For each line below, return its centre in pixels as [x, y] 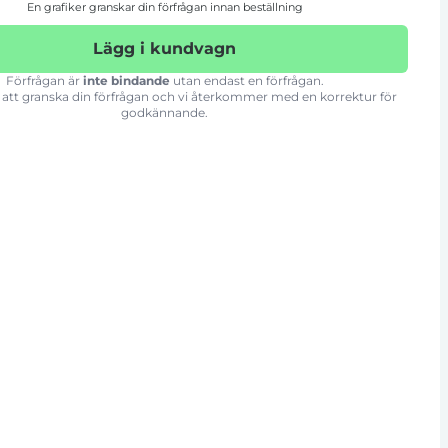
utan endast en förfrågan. [246, 80]
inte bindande [126, 80]
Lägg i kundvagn [164, 48]
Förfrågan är [44, 80]
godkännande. [164, 112]
